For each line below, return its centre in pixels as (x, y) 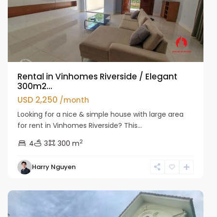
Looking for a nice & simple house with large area (101, 114)
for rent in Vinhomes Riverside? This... (80, 125)
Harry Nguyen (54, 167)
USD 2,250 (39, 100)
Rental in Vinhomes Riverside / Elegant (98, 76)
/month (75, 100)
